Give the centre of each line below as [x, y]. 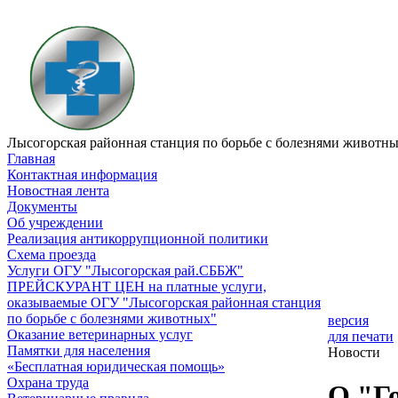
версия [348, 320]
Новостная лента [58, 191]
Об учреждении [55, 223]
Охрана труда [48, 382]
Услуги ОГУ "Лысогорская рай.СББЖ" [125, 271]
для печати [361, 336]
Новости [354, 352]
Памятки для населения [79, 350]
